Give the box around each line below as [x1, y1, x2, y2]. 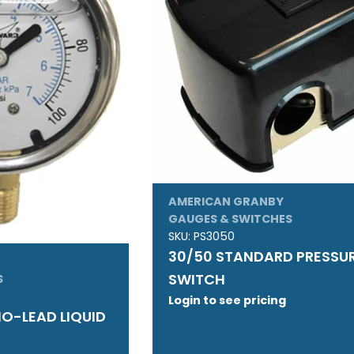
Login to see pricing [168, 292, 287, 309]
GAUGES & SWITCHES [168, 211, 293, 228]
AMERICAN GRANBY [168, 194, 284, 210]
